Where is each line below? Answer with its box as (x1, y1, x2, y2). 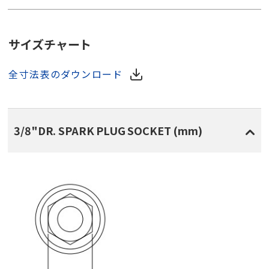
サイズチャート (8, 35, 92, 53)
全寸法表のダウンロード (8, 67, 123, 82)
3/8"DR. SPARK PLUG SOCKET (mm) (14, 122, 202, 139)
